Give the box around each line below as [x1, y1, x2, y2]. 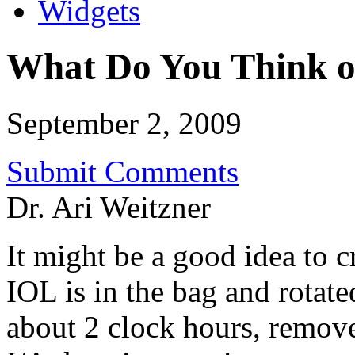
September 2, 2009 [6, 105, 242, 140]
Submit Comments [6, 154, 239, 189]
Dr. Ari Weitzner [6, 189, 211, 224]
